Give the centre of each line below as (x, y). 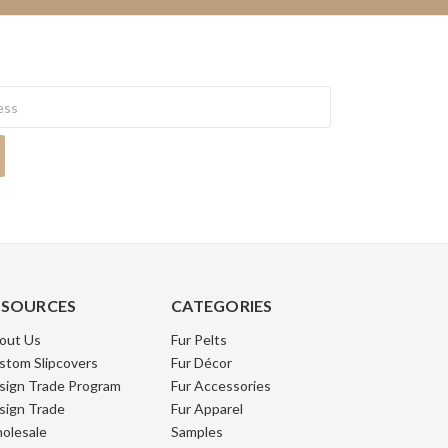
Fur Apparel (207, 409)
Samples (197, 432)
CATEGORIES (222, 306)
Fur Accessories (221, 386)
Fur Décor (201, 363)
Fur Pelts (199, 340)
